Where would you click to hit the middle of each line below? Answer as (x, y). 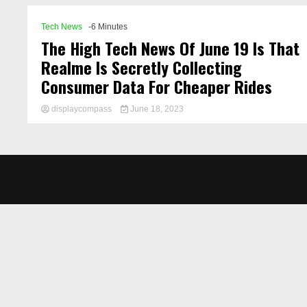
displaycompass (82, 109)
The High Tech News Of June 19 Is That (171, 48)
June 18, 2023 (156, 109)
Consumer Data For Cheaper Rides (157, 86)
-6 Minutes (108, 27)
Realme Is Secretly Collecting (142, 67)
